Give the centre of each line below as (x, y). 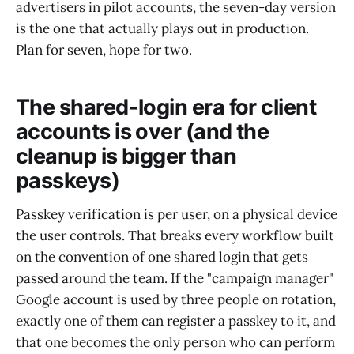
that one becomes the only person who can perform (175, 342)
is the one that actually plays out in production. (162, 28)
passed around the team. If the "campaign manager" (175, 278)
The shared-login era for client (166, 107)
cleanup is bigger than (126, 156)
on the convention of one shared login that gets (162, 256)
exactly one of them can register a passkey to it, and (176, 320)
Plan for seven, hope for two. (104, 49)
